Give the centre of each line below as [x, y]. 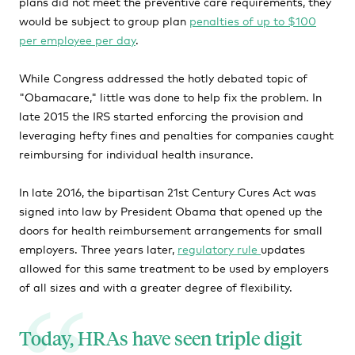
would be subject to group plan [104, 20]
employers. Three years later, [98, 248]
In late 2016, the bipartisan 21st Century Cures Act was [168, 191]
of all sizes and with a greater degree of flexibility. [156, 286]
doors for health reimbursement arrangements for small [171, 229]
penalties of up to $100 [253, 20]
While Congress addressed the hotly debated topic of [163, 77]
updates [283, 248]
